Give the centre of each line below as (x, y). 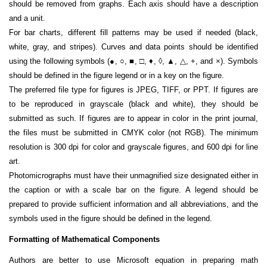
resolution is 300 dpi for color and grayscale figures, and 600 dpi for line (133, 147)
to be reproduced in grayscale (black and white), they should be (133, 104)
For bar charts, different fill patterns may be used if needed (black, (133, 33)
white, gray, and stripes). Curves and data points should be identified (133, 47)
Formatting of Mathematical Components (84, 240)
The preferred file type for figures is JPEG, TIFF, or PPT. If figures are (133, 90)
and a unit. (27, 18)
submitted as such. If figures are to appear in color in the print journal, (133, 119)
